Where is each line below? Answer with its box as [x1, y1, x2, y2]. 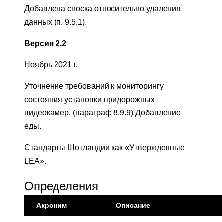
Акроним [36, 201, 67, 210]
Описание [116, 201, 150, 210]
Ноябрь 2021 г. [24, 60, 78, 69]
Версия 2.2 [24, 39, 66, 48]
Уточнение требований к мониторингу [24, 82, 164, 91]
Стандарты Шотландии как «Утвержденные [24, 143, 185, 152]
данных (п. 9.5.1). [24, 18, 87, 27]
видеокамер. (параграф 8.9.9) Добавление [24, 109, 181, 117]
